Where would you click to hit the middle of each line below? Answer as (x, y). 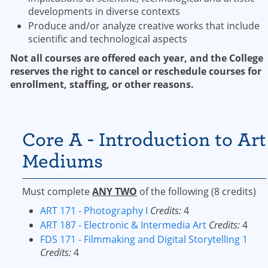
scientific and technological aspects (108, 39)
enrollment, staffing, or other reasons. (102, 84)
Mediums (63, 161)
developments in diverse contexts (104, 11)
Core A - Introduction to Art (144, 140)
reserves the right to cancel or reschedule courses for (136, 71)
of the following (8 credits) (197, 191)
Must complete (57, 191)
